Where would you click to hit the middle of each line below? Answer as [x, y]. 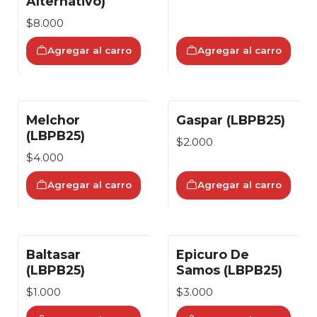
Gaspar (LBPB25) [231, 120]
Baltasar [53, 254]
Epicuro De [213, 254]
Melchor [53, 120]
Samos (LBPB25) [229, 270]
